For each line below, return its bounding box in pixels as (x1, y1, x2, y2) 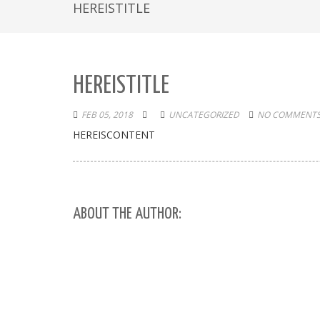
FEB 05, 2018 (81, 109, 133, 121)
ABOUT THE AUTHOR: (73, 206, 181, 222)
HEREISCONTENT (73, 128, 155, 141)
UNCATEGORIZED (169, 109, 239, 121)
